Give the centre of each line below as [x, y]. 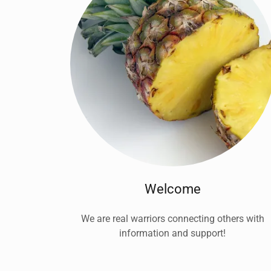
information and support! [173, 233]
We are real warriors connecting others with [172, 218]
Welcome [172, 189]
